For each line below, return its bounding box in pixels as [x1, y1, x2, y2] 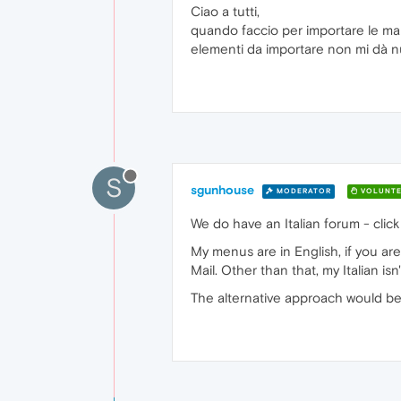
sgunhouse [191, 183, 254, 197]
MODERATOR [274, 186, 331, 195]
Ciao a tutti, [191, 4, 260, 19]
